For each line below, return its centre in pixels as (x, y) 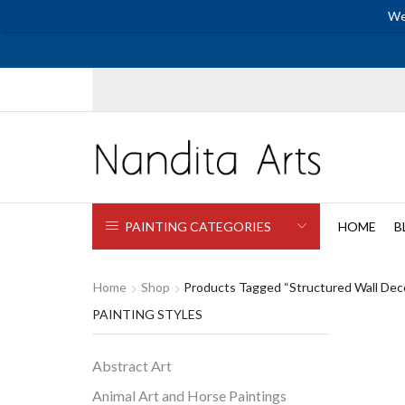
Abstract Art (132, 366)
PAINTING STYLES (147, 314)
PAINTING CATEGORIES (198, 226)
